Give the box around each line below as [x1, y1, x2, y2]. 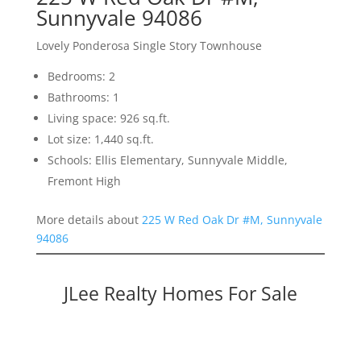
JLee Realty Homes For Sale [63, 280, 297, 307]
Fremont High [47, 173, 121, 189]
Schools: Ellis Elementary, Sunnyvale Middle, [47, 152, 288, 168]
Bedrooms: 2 [47, 68, 115, 85]
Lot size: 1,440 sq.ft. [47, 131, 154, 147]
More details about [35, 212, 142, 228]
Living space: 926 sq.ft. [47, 110, 170, 127]
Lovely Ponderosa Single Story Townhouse [35, 38, 262, 54]
